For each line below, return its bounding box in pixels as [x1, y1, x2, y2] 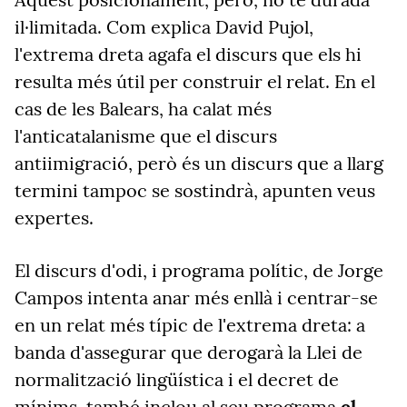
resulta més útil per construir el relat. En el [15, 70, 375, 93]
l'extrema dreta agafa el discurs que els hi [15, 43, 362, 65]
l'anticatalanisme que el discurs [15, 124, 277, 147]
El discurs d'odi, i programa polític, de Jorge [15, 259, 383, 282]
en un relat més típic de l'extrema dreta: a [15, 313, 365, 336]
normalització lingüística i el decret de [15, 368, 339, 391]
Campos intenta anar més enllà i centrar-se [15, 286, 378, 309]
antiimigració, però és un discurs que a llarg [15, 152, 383, 174]
